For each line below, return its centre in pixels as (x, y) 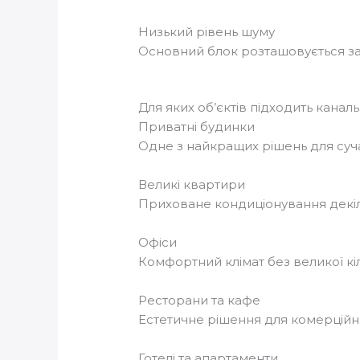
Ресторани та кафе (200, 301)
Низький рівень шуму (207, 32)
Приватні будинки (197, 127)
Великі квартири (192, 185)
